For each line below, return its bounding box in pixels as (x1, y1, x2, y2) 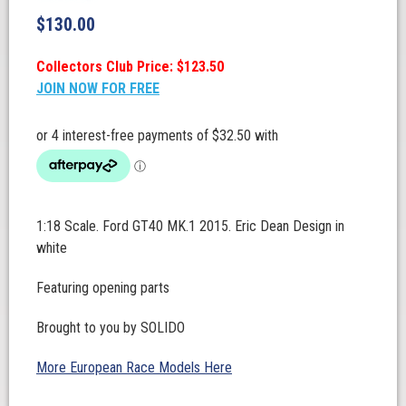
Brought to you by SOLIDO (36, 319, 185, 337)
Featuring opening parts (36, 279, 169, 297)
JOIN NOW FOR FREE (36, 80, 159, 98)
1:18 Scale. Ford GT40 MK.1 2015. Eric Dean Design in (36, 217, 344, 236)
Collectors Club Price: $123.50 (36, 58, 224, 76)
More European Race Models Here (36, 359, 232, 377)
